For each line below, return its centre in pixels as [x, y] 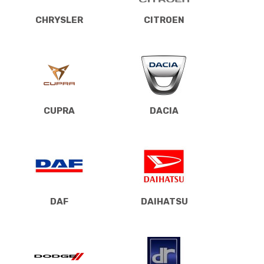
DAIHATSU [164, 201]
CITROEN [164, 20]
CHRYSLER [59, 20]
